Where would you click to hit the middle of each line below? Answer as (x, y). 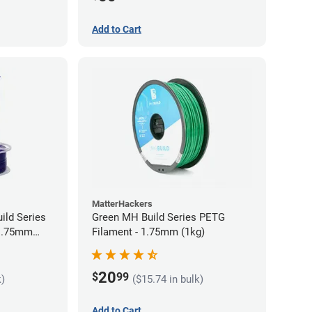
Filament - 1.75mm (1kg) (148, 232)
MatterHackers (122, 203)
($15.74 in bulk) (168, 280)
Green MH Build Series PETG (158, 217)
